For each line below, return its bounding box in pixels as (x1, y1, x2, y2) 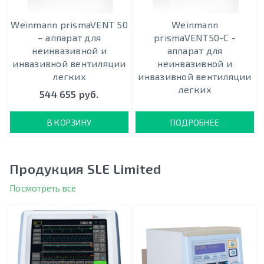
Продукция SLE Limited (9, 161, 161, 177)
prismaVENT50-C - (154, 32, 236, 44)
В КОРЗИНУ (47, 117, 92, 127)
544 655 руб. (39, 88, 99, 100)
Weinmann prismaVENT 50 (11, 19, 128, 31)
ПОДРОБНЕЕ (170, 117, 220, 127)
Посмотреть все (9, 183, 77, 194)
